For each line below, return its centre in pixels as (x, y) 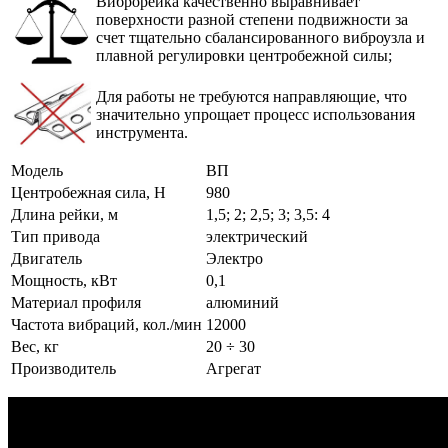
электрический (257, 237)
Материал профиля (76, 303)
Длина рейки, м (64, 215)
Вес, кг (35, 347)
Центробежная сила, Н (88, 193)
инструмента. (142, 133)
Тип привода (55, 237)
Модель (37, 171)
